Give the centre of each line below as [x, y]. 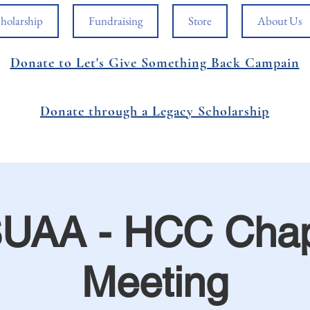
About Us [280, 21]
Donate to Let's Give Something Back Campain [155, 63]
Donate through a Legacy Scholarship [155, 111]
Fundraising [116, 21]
